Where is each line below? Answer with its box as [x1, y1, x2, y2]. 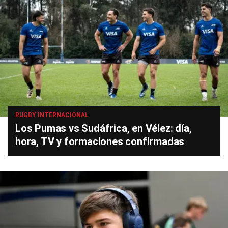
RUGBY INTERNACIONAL [15, 111, 89, 119]
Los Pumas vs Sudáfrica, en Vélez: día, [15, 122, 192, 134]
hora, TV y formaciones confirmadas [15, 135, 185, 148]
